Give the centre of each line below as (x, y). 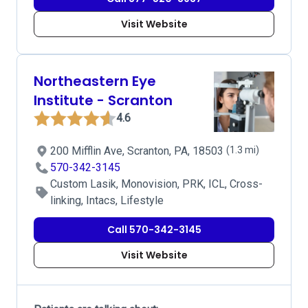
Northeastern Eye (95, 81)
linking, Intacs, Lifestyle (107, 200)
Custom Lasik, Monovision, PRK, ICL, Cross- (156, 184)
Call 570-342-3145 (154, 230)
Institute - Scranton (103, 100)
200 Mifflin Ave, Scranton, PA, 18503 (138, 151)
